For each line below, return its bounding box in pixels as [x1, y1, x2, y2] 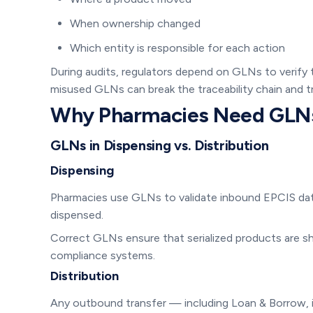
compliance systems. [50, 248, 155, 262]
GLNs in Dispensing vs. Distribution [50, 136, 269, 154]
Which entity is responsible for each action [70, 41, 285, 54]
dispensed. [50, 208, 109, 221]
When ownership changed [70, 16, 201, 30]
